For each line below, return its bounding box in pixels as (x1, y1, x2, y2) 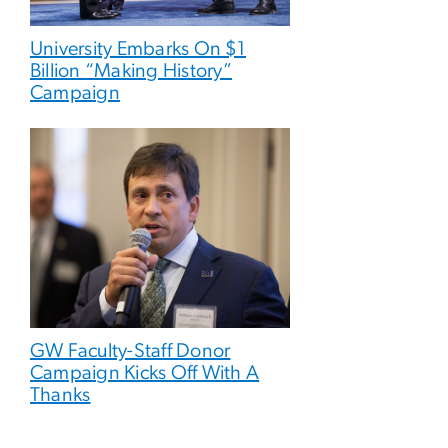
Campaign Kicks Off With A (30, 362, 260, 383)
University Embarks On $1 (30, 38, 246, 59)
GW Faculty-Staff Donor (30, 340, 231, 361)
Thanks (30, 384, 91, 405)
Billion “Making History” (30, 60, 232, 81)
